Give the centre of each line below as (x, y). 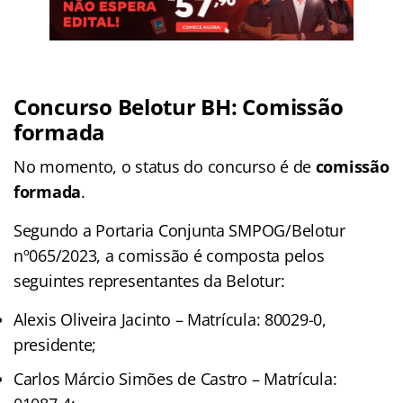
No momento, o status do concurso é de (165, 166)
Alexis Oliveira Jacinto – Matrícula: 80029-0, (170, 319)
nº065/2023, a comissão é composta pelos (169, 255)
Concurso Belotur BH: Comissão (179, 106)
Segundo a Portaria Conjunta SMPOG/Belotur (179, 230)
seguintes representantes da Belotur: (149, 280)
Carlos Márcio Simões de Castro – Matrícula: (175, 378)
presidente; (55, 344)
